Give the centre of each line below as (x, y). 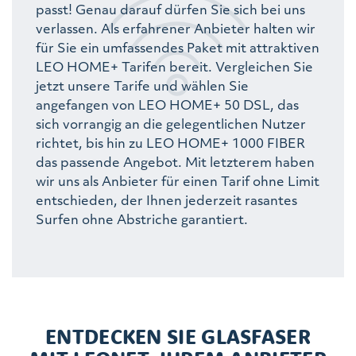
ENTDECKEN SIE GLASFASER (178, 336)
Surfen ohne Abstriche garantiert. (142, 219)
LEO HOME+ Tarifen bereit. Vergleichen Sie (174, 66)
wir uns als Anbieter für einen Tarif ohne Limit (178, 180)
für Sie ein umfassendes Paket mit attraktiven (178, 47)
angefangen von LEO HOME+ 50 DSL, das (167, 104)
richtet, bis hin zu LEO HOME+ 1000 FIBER (170, 142)
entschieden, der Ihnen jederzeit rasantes (166, 199)
